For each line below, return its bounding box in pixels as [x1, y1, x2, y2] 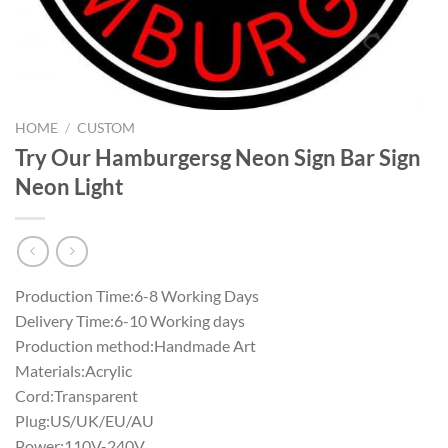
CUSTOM [77, 120, 136, 136]
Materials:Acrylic [15, 361, 132, 381]
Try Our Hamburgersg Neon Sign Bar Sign [15, 143, 421, 171]
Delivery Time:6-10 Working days [15, 311, 245, 331]
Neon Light [15, 172, 124, 200]
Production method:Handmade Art [15, 336, 256, 356]
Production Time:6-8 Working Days [15, 286, 259, 306]
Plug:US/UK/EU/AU [15, 411, 154, 431]
